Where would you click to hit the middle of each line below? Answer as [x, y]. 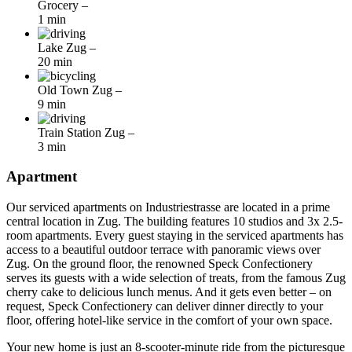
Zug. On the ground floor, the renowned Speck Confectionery [159, 264]
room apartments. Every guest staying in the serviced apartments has [175, 236]
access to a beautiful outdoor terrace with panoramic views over [163, 250]
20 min [55, 61]
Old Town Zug [77, 90]
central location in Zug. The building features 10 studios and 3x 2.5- [174, 222]
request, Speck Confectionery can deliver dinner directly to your [165, 306]
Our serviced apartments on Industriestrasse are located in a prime [168, 207]
